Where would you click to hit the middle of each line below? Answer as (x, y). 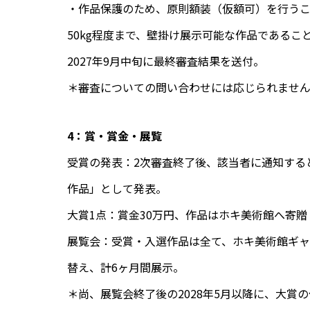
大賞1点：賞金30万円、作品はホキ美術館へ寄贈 (187, 215)
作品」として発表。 (117, 189)
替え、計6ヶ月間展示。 (126, 267)
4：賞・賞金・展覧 (115, 136)
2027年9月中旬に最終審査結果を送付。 (166, 61)
